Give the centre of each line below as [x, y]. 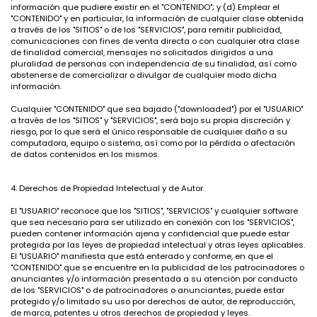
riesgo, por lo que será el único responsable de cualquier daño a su [149, 132]
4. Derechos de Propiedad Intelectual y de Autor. [108, 188]
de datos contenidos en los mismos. [85, 154]
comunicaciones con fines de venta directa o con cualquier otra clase [155, 41]
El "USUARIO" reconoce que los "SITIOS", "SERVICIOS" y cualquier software [154, 211]
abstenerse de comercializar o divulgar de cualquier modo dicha [144, 75]
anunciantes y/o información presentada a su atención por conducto [154, 279]
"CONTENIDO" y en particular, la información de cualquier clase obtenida [157, 18]
